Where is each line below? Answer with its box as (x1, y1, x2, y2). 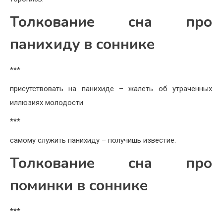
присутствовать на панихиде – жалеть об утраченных (10, 84, 212, 94)
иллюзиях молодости (10, 98, 83, 108)
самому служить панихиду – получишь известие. (10, 136, 176, 145)
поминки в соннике (10, 175, 148, 196)
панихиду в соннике (10, 34, 155, 55)
